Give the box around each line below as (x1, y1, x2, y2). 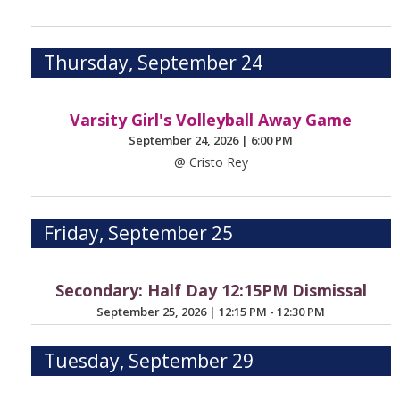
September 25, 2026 (96, 303, 210, 320)
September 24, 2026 (129, 132, 242, 149)
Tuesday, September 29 (44, 348, 254, 374)
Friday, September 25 (44, 221, 234, 246)
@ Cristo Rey (173, 154, 248, 171)
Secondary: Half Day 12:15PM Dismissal (54, 279, 367, 302)
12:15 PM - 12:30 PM (219, 303, 326, 320)
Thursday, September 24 (44, 49, 263, 75)
